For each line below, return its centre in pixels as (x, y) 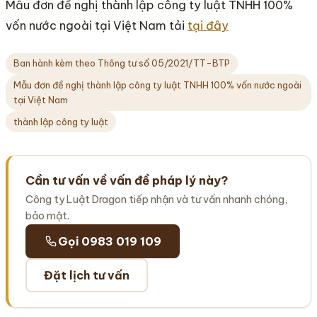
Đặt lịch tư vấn (87, 275)
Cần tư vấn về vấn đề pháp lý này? (127, 180)
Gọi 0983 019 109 (110, 241)
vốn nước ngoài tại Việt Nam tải (97, 25)
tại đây (208, 25)
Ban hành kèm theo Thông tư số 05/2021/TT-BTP (122, 63)
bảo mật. (47, 216)
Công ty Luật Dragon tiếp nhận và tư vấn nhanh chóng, (156, 200)
